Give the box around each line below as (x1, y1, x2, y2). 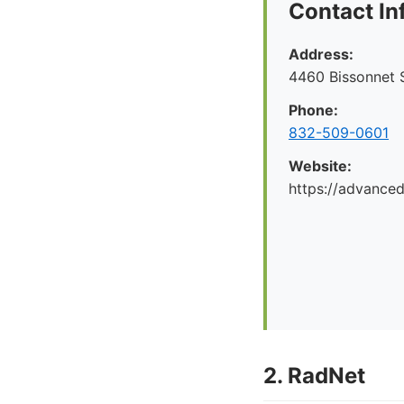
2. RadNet (263, 363, 365, 389)
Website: (289, 157, 352, 175)
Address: (289, 45, 353, 63)
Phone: (289, 101, 338, 119)
